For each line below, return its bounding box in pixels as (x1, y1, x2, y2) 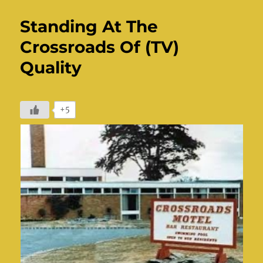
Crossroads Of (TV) (20, 36, 180, 57)
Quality (20, 57, 82, 77)
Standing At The (20, 16, 159, 36)
